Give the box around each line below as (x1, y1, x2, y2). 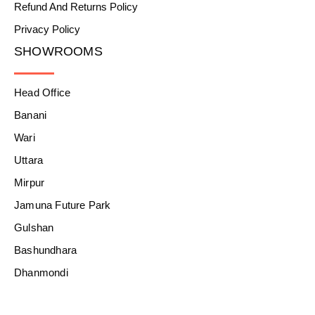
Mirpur (14, 176, 45, 188)
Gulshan (14, 221, 54, 233)
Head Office (14, 86, 71, 98)
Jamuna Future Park (14, 198, 111, 211)
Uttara (14, 153, 44, 166)
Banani (14, 108, 47, 121)
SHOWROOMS (14, 44, 103, 58)
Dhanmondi (14, 266, 68, 278)
